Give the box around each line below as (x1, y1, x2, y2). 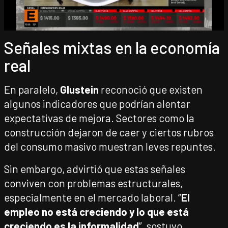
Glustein (60, 83, 99, 96)
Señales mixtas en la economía (4, 38, 220, 57)
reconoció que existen (99, 83, 203, 96)
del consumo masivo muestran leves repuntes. (4, 140, 216, 153)
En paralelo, (4, 83, 60, 96)
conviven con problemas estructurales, (4, 177, 183, 189)
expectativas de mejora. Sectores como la (4, 111, 194, 124)
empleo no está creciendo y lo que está (4, 205, 189, 218)
